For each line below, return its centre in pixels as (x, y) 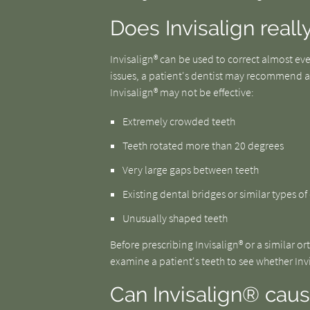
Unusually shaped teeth (175, 218)
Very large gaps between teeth (190, 170)
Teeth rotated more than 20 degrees (203, 145)
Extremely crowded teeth (179, 121)
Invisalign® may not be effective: (182, 92)
